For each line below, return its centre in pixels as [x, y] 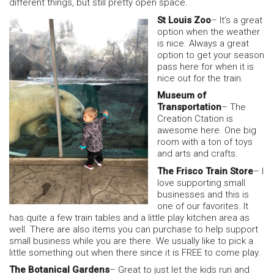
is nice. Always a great [203, 43]
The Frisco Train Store [205, 171]
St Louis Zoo [184, 20]
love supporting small [201, 183]
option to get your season [211, 55]
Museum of [182, 96]
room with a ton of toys [205, 142]
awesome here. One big [207, 131]
